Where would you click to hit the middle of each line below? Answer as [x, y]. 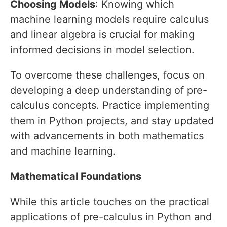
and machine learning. [63, 151]
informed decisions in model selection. [102, 50]
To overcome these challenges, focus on [107, 75]
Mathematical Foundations [76, 177]
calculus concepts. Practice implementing [110, 106]
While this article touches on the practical [110, 202]
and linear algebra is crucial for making [102, 35]
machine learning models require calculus [109, 20]
